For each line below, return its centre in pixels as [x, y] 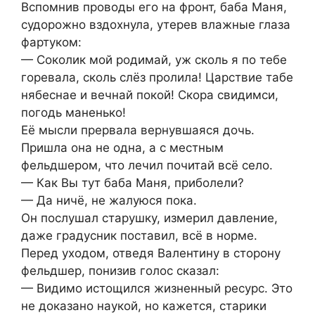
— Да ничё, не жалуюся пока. [109, 200]
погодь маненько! [73, 112]
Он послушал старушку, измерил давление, [149, 218]
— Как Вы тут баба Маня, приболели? [133, 182]
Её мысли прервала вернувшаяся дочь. [138, 130]
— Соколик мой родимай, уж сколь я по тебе [154, 59]
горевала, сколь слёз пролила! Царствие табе [157, 77]
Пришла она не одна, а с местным [122, 147]
